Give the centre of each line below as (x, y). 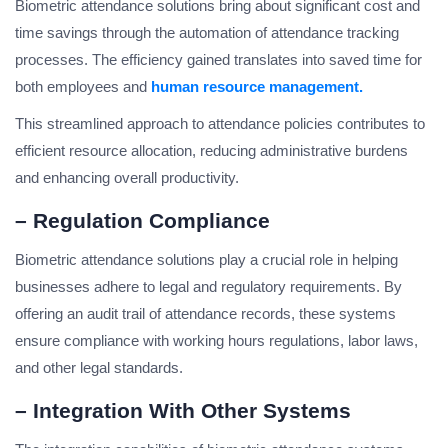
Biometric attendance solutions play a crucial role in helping (206, 260)
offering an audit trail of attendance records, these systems (205, 314)
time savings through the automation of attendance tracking (207, 33)
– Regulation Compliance (142, 221)
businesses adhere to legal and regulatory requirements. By (208, 287)
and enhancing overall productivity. (127, 178)
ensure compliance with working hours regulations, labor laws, (216, 341)
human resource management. (257, 87)
